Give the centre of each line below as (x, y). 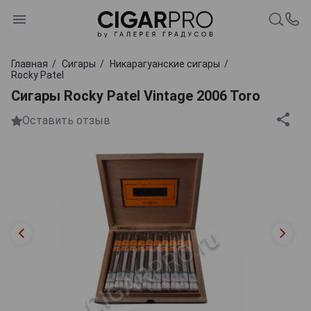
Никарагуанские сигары (165, 64)
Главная (30, 64)
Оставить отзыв (66, 121)
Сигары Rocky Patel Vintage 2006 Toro (136, 95)
